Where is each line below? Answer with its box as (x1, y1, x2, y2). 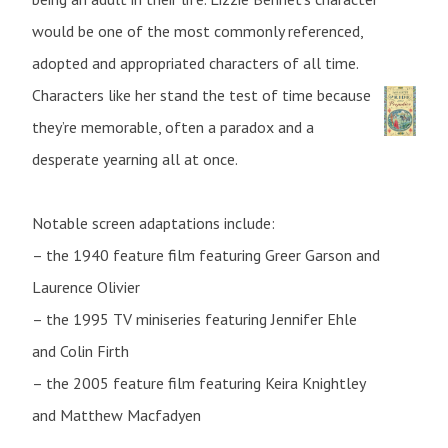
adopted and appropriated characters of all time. (32, 52, 358, 73)
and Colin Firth (32, 340, 129, 361)
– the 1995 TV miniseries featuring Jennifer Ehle (32, 308, 357, 329)
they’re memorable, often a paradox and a (32, 116, 314, 137)
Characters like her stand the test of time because (32, 84, 371, 105)
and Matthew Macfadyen (32, 404, 201, 425)
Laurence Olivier (32, 276, 140, 297)
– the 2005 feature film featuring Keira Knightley (32, 372, 365, 393)
